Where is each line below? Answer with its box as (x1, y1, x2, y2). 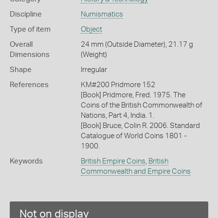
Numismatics (80, 11, 123, 18)
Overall (10, 41, 33, 49)
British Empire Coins (80, 158, 145, 165)
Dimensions (10, 51, 50, 59)
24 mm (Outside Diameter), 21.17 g (80, 41, 193, 49)
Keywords (10, 158, 43, 165)
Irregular (80, 66, 107, 74)
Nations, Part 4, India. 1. (80, 112, 154, 120)
